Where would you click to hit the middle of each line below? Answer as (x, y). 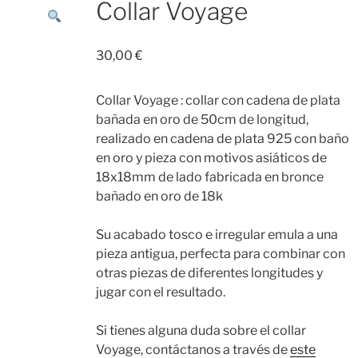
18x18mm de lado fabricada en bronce (209, 177)
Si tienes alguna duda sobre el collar (201, 330)
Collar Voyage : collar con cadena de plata (218, 100)
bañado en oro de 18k (159, 196)
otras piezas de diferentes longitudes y (209, 272)
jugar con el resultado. (160, 292)
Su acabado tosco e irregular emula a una (217, 234)
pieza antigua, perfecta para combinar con (220, 253)
